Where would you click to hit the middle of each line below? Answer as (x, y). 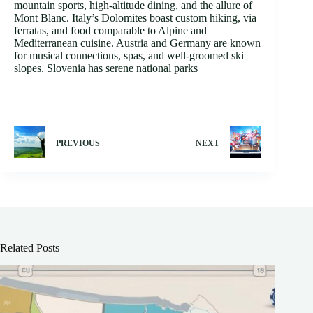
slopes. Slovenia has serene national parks (106, 68)
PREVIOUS (78, 143)
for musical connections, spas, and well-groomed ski (129, 56)
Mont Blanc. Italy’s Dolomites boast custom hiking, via (135, 18)
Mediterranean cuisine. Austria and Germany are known (137, 43)
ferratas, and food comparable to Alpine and (110, 31)
